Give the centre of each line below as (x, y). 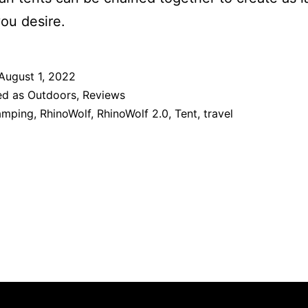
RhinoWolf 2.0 (133, 114)
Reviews (104, 95)
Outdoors (52, 95)
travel (218, 114)
